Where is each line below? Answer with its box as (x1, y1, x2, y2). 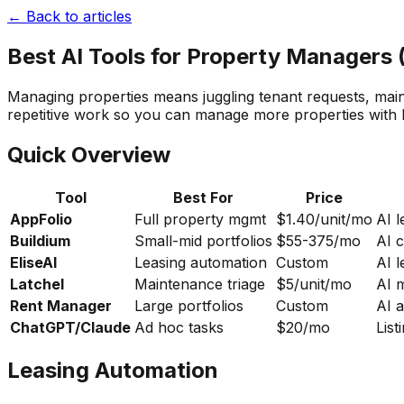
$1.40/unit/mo (276, 209, 372, 228)
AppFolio (10, 209, 72, 228)
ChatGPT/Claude (10, 317, 131, 336)
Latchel (10, 274, 64, 293)
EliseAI (10, 252, 57, 271)
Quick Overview (7, 141, 170, 168)
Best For (173, 188, 234, 207)
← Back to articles (7, 7, 132, 25)
